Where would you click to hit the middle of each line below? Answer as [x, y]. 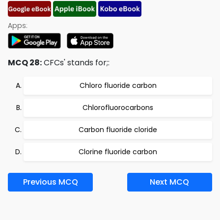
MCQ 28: [25, 63]
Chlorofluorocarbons [118, 108]
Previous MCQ [50, 182]
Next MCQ [170, 182]
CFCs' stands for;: [76, 63]
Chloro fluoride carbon [118, 85]
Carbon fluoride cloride [118, 130]
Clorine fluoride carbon [118, 152]
